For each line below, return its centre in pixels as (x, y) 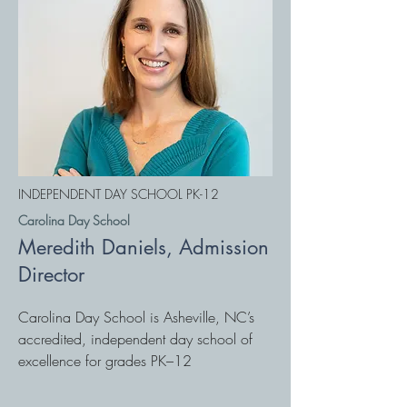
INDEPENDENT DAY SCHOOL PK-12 (119, 194)
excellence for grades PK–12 (105, 361)
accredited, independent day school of (135, 339)
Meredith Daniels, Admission (144, 247)
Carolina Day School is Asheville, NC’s (136, 317)
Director (51, 274)
